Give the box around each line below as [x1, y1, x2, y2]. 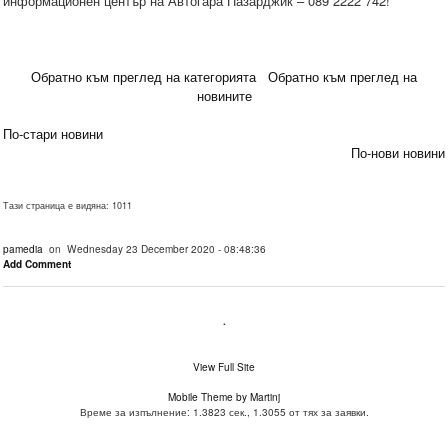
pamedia [3, 241, 43, 257]
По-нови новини [351, 143, 445, 163]
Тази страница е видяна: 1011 [3, 199, 132, 213]
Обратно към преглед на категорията [31, 67, 256, 87]
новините [196, 86, 252, 106]
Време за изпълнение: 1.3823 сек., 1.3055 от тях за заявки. [79, 404, 369, 420]
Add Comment [3, 257, 71, 272]
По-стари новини [3, 124, 103, 144]
